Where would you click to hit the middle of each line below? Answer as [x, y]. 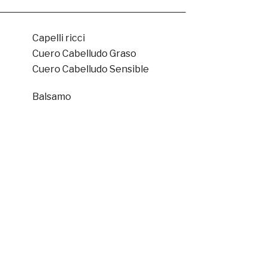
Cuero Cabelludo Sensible [90, 69]
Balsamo [51, 97]
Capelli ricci [58, 38]
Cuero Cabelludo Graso [84, 54]
